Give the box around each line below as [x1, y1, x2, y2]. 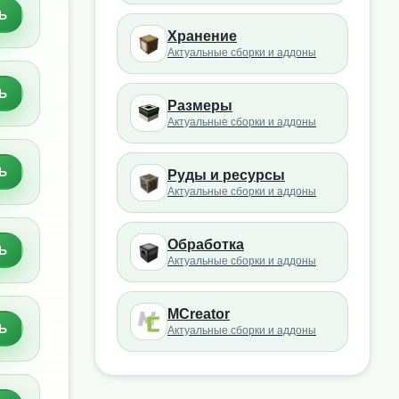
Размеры [167, 98, 232, 113]
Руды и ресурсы [167, 167, 285, 183]
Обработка [167, 237, 244, 252]
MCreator [167, 306, 230, 322]
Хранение [167, 28, 237, 44]
